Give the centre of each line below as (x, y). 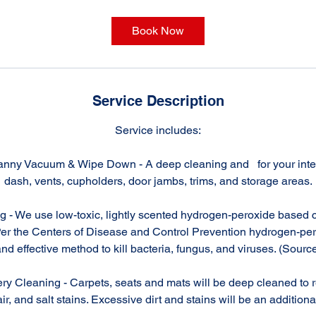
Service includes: (158, 130)
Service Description (158, 101)
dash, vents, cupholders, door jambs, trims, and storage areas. (158, 181)
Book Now (158, 31)
